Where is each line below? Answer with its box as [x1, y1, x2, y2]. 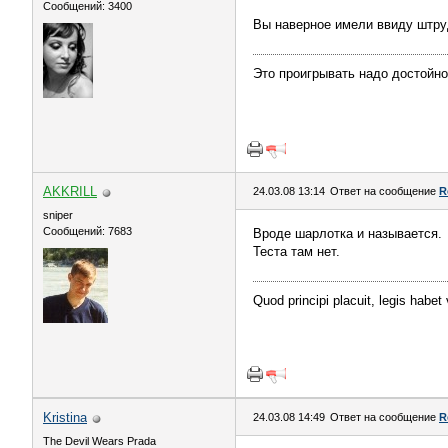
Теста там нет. [253, 244, 340, 259]
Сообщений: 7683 [43, 225, 132, 237]
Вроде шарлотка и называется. [253, 226, 442, 241]
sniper [43, 209, 73, 221]
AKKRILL [43, 184, 97, 199]
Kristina [43, 410, 87, 425]
